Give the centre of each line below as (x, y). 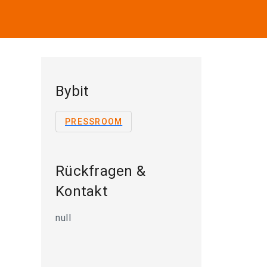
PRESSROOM (94, 122)
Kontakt (82, 191)
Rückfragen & (100, 171)
